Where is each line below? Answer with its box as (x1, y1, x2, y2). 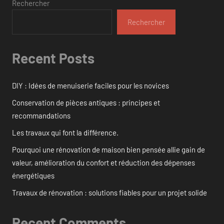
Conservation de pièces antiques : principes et (12, 98, 160, 107)
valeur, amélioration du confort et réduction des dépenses (12, 158, 195, 167)
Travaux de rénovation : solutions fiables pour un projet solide (12, 188, 207, 197)
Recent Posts (12, 49, 94, 66)
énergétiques (12, 171, 54, 180)
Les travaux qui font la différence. (12, 128, 118, 137)
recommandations (12, 111, 70, 120)
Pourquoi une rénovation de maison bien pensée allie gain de (12, 145, 205, 154)
